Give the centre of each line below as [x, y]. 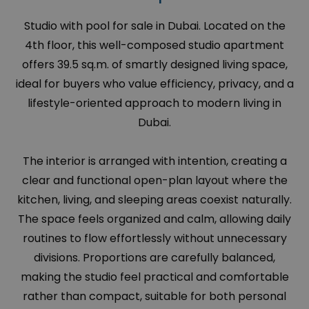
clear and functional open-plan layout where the [154, 181]
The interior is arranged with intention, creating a [154, 161]
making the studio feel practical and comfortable [154, 277]
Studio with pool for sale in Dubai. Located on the [154, 26]
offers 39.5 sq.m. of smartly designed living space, [154, 65]
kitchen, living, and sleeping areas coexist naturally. [154, 200]
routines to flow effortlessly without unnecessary [154, 239]
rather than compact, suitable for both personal [154, 297]
